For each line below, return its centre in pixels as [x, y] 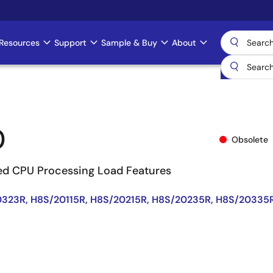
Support [70, 43]
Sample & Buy [129, 43]
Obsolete [250, 139]
